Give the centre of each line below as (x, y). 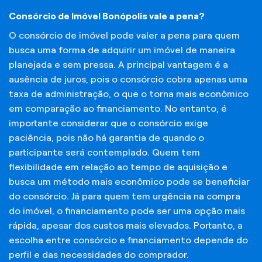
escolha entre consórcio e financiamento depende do (128, 240)
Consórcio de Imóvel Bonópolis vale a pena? (107, 16)
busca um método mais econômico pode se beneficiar (129, 181)
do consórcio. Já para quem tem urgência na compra (125, 196)
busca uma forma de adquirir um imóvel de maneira (122, 50)
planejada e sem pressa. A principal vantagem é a (118, 64)
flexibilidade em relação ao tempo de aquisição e (118, 167)
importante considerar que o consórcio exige (108, 123)
